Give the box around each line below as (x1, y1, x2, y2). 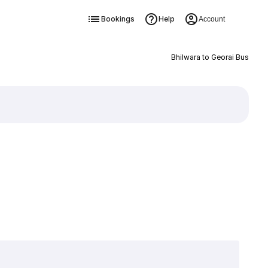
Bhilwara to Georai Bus (170, 53, 249, 62)
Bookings (100, 14, 135, 23)
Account (198, 15, 225, 23)
